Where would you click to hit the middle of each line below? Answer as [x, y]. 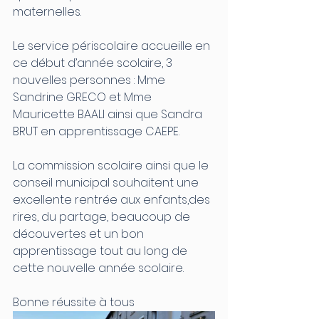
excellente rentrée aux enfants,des [113, 200]
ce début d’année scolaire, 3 [94, 63]
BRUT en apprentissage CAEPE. [96, 131]
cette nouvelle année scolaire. [98, 268]
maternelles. [47, 12]
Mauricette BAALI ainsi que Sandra [109, 114]
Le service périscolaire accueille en [113, 46]
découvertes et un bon [80, 234]
